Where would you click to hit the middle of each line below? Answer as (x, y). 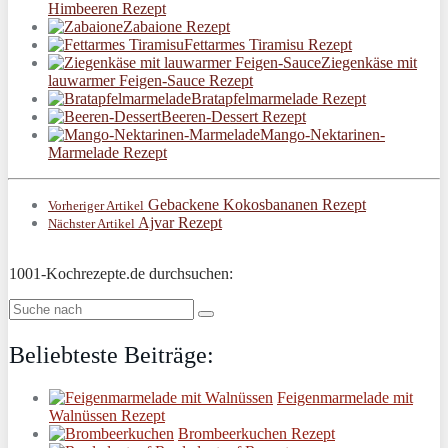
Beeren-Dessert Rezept (233, 117)
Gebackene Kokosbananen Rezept (255, 205)
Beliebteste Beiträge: (111, 355)
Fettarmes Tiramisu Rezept (268, 45)
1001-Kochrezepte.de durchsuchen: (121, 274)
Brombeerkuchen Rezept (256, 434)
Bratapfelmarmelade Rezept (278, 99)
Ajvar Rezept (178, 223)
